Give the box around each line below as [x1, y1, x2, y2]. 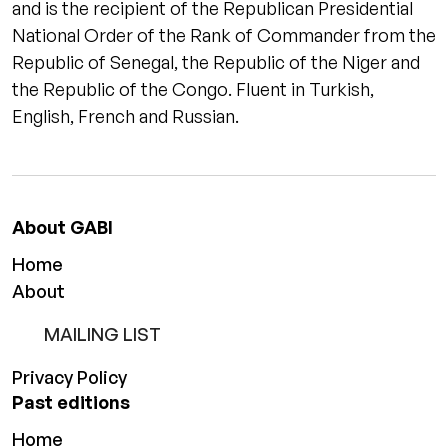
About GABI [12, 216, 113, 238]
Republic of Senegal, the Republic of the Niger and [12, 51, 420, 73]
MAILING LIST [44, 323, 161, 345]
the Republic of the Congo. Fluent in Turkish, [12, 78, 374, 100]
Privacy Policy [12, 366, 127, 388]
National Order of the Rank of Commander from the [12, 24, 436, 46]
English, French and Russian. [12, 105, 243, 127]
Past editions [12, 391, 130, 413]
